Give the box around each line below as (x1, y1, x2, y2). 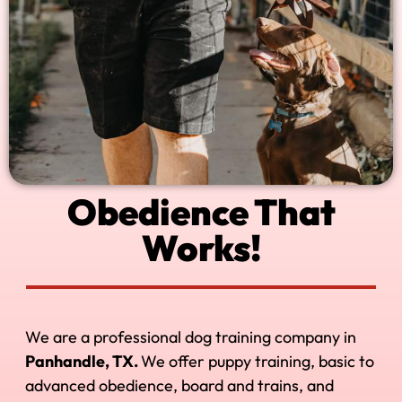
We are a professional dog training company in (25, 327, 356, 348)
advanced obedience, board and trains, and (25, 375, 334, 397)
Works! (141, 224, 261, 270)
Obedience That (66, 188, 336, 234)
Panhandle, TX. (25, 351, 141, 372)
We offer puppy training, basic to (141, 351, 374, 372)
